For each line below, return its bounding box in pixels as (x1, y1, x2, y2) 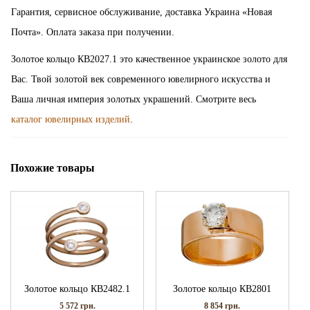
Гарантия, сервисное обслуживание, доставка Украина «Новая (11, 6, 272, 17)
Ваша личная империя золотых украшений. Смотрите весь (11, 93, 256, 104)
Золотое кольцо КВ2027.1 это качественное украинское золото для (11, 53, 287, 64)
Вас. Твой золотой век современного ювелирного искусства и (11, 73, 271, 84)
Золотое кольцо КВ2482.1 (24, 283, 131, 294)
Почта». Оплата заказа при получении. (11, 26, 174, 37)
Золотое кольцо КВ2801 (173, 283, 272, 294)
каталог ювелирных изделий (11, 113, 130, 125)
